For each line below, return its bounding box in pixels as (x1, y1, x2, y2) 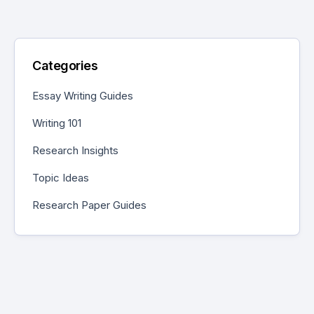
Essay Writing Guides (32, 88, 133, 102)
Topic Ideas (32, 170, 89, 184)
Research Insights (32, 143, 118, 157)
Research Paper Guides (32, 198, 146, 212)
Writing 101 (32, 116, 81, 130)
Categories (32, 57, 97, 73)
